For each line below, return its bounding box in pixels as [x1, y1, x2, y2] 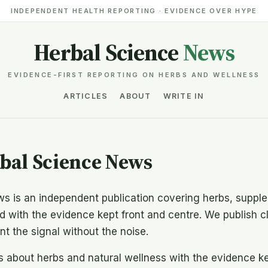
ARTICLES [63, 92, 108, 100]
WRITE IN [163, 92, 205, 100]
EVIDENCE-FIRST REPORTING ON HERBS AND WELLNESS [8, 71, 260, 79]
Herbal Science [33, 37, 183, 68]
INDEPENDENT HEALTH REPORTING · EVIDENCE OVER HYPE [10, 7, 258, 15]
